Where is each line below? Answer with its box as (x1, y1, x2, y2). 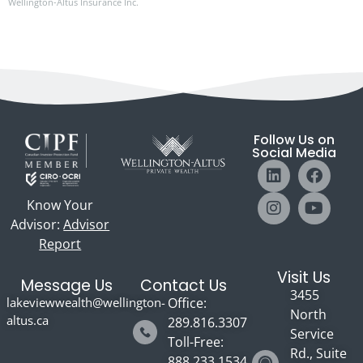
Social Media (251, 143, 336, 163)
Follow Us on (253, 130, 335, 150)
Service (289, 325, 334, 344)
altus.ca (6, 312, 49, 329)
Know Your (27, 196, 94, 215)
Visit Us (276, 267, 331, 289)
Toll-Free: (167, 333, 224, 352)
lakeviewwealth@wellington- (6, 294, 165, 311)
